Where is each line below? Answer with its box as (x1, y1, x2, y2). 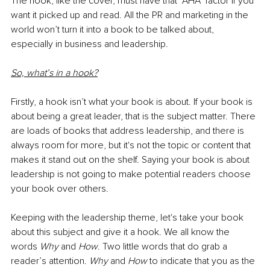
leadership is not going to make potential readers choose (11, 168, 253, 180)
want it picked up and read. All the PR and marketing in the (11, 8, 251, 21)
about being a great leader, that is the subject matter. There (11, 110, 258, 122)
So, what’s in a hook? (11, 66, 98, 79)
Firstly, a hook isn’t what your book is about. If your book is (11, 95, 255, 108)
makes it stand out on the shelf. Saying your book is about (11, 153, 252, 166)
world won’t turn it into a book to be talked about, (11, 23, 216, 36)
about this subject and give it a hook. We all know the (11, 225, 232, 238)
